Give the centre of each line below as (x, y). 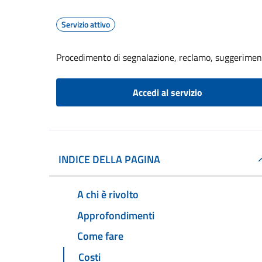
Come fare (100, 236)
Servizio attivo (86, 24)
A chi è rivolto (108, 194)
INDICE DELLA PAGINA (109, 159)
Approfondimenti (116, 215)
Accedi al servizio (167, 92)
